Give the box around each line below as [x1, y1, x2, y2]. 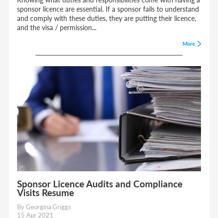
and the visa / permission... [17, 22, 97, 32]
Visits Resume [17, 185, 74, 199]
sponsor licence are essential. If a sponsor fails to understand [17, 3, 200, 14]
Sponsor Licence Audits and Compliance [17, 177, 183, 190]
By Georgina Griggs [17, 202, 72, 212]
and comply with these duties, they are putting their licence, [17, 13, 197, 23]
